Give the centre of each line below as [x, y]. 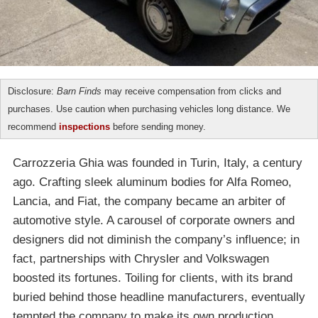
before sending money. [158, 127]
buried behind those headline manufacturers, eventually [159, 297]
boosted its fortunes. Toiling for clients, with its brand [153, 278]
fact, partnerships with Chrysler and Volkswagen [141, 259]
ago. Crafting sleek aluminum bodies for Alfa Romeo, [152, 182]
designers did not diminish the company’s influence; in [156, 240]
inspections [84, 127]
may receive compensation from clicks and [191, 92]
